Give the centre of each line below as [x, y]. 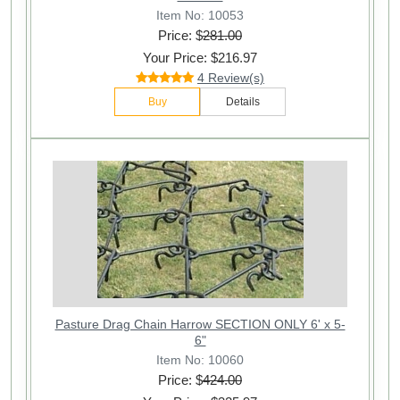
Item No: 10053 [200, 15]
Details [243, 102]
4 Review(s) [231, 78]
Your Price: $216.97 [200, 58]
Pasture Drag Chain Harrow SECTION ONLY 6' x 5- [200, 325]
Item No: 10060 [200, 359]
